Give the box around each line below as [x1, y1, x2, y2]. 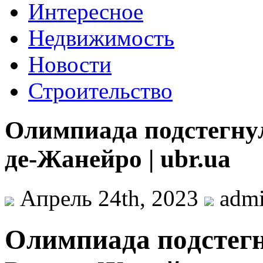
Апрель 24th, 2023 [14, 185, 204, 211]
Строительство [28, 78, 173, 103]
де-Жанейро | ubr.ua [5, 144, 231, 173]
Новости [28, 52, 112, 77]
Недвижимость [28, 25, 174, 50]
